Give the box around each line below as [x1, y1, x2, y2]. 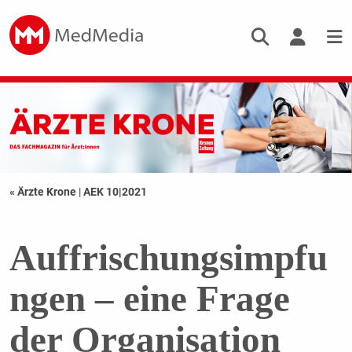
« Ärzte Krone [9, 185, 79, 199]
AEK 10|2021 [82, 185, 147, 199]
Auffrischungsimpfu [9, 237, 328, 279]
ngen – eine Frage [9, 278, 290, 320]
